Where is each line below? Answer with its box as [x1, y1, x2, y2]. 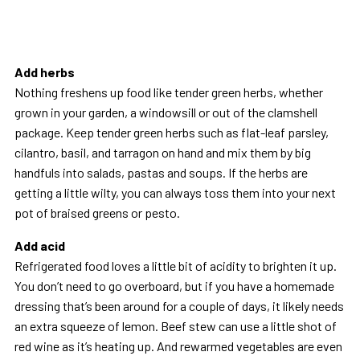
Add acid [14, 238, 65, 254]
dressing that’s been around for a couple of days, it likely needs [14, 298, 344, 314]
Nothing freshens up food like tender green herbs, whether [14, 84, 323, 100]
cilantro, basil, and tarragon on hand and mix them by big [14, 145, 311, 161]
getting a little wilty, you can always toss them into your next [14, 185, 336, 201]
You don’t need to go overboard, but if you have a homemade [14, 278, 334, 294]
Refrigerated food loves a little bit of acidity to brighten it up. [14, 258, 337, 274]
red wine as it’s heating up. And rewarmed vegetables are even [14, 338, 342, 354]
